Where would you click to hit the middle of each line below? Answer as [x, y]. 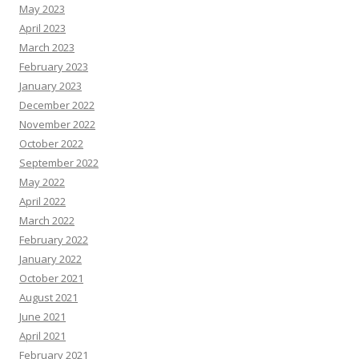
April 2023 [42, 28]
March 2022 [47, 220]
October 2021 [51, 278]
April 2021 [42, 336]
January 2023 [50, 86]
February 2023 [54, 67]
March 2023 [47, 47]
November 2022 [57, 124]
